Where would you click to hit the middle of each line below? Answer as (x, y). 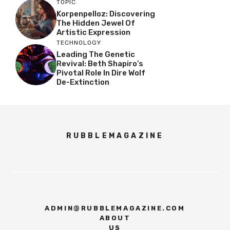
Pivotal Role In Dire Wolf (101, 73)
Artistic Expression (93, 32)
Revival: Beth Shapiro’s (100, 64)
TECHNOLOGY (79, 43)
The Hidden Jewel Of (96, 23)
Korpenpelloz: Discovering (106, 14)
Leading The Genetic (96, 54)
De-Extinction (83, 82)
